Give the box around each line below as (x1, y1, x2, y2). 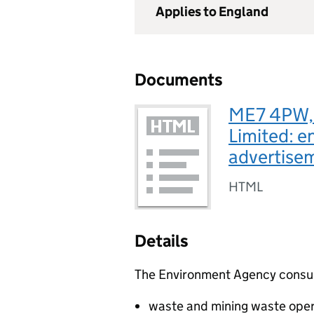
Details (135, 231, 189, 251)
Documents (135, 69, 223, 90)
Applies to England (156, 4, 268, 20)
